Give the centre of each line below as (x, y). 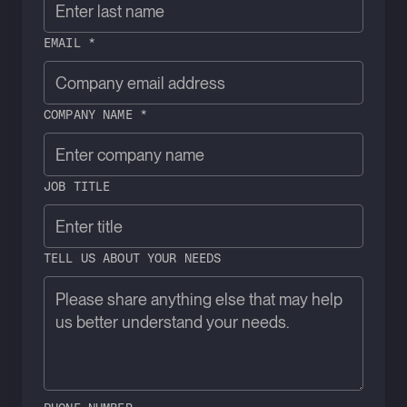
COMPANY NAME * (95, 114)
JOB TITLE (77, 186)
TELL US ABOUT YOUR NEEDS (133, 258)
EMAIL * (69, 42)
